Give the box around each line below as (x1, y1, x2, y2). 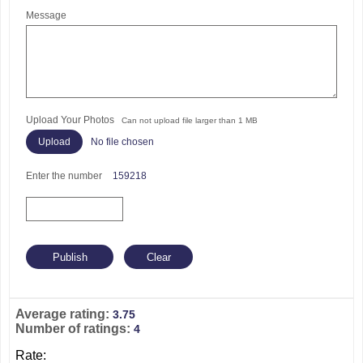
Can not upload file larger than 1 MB (122, 116, 258, 125)
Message (26, 10, 66, 21)
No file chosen (91, 136, 154, 147)
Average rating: (15, 307, 113, 321)
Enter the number (26, 170, 105, 181)
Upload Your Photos (26, 114, 122, 126)
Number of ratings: (15, 322, 134, 335)
